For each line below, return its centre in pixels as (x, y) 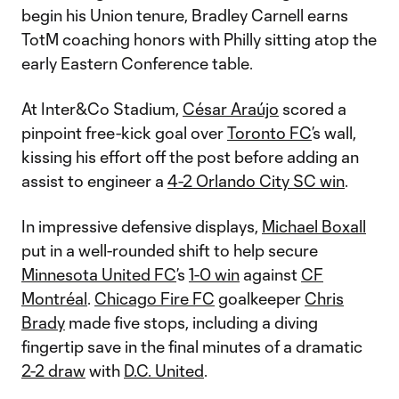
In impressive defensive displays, (142, 226)
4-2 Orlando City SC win (256, 181)
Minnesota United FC (99, 274)
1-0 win (214, 274)
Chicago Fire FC (155, 298)
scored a (313, 109)
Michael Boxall (314, 226)
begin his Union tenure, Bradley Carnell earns (185, 15)
